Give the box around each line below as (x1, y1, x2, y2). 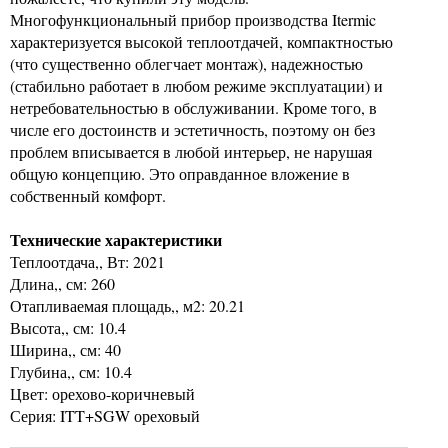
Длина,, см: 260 (10, 273, 115, 294)
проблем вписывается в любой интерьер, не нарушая (10, 141, 372, 162)
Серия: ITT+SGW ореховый (10, 405, 200, 426)
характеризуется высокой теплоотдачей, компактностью (10, 31, 393, 52)
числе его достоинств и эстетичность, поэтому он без (10, 119, 375, 140)
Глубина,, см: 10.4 (10, 361, 132, 382)
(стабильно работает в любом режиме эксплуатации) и (10, 75, 383, 96)
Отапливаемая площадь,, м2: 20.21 (10, 295, 245, 316)
